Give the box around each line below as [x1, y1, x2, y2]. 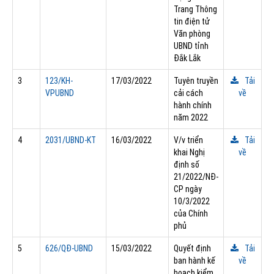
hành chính [174, 100, 212, 110]
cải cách [174, 87, 203, 98]
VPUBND [45, 87, 74, 98]
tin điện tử [174, 16, 210, 26]
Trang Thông [174, 4, 217, 14]
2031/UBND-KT [45, 135, 96, 145]
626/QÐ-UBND [45, 243, 93, 253]
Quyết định [174, 243, 211, 253]
